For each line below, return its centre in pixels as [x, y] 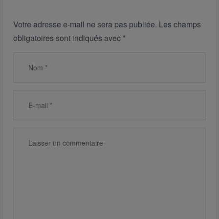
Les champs [180, 24]
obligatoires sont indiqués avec [68, 38]
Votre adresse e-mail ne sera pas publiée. [85, 24]
